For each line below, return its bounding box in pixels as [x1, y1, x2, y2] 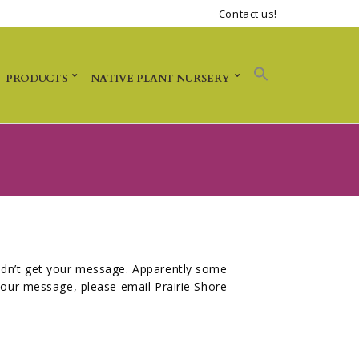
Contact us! [218, 6, 277, 21]
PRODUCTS [6, 71, 68, 87]
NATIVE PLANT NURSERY [90, 71, 231, 87]
